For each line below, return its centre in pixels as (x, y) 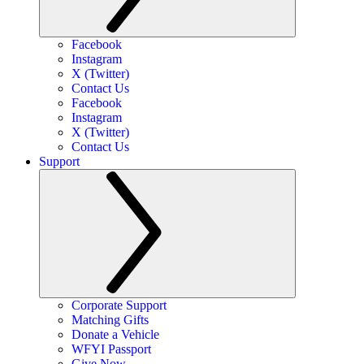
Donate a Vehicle (115, 334)
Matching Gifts (110, 320)
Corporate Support (119, 305)
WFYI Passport (111, 349)
